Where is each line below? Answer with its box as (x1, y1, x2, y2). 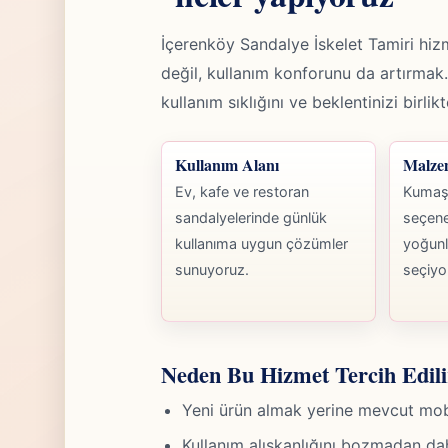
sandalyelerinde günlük (174, 208, 327, 226)
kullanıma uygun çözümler (174, 234, 348, 252)
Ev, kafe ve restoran (174, 182, 309, 200)
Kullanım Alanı (174, 152, 279, 176)
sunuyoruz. (174, 260, 249, 278)
